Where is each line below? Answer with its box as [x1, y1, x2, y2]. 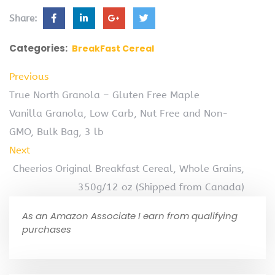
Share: [9, 13, 41, 25]
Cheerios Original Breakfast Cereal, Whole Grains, [13, 163, 244, 175]
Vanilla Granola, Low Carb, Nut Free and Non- [9, 107, 228, 120]
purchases [22, 223, 71, 236]
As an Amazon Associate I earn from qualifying [22, 209, 238, 223]
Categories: [9, 42, 68, 55]
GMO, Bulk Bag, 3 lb [9, 126, 104, 138]
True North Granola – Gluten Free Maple [9, 89, 199, 101]
